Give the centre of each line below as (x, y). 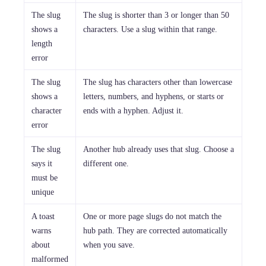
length (42, 43)
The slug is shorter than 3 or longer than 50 (156, 15)
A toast (43, 216)
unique (43, 191)
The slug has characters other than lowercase (158, 82)
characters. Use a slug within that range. (150, 29)
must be (45, 177)
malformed (50, 259)
